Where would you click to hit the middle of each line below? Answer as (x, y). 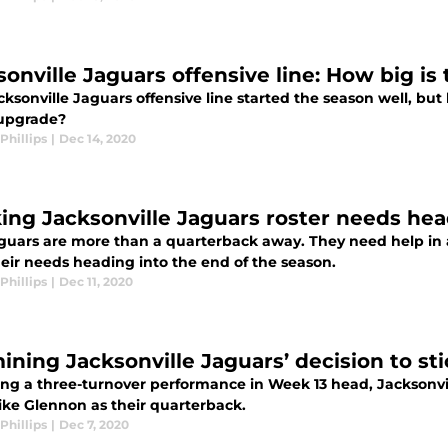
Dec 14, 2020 (97, 138)
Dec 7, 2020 (94, 424)
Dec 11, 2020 (96, 281)
